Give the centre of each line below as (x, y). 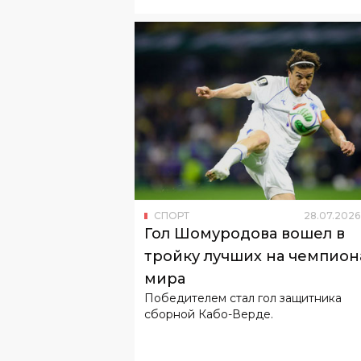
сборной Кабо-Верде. (209, 249)
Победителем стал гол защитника (243, 232)
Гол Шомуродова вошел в (245, 168)
